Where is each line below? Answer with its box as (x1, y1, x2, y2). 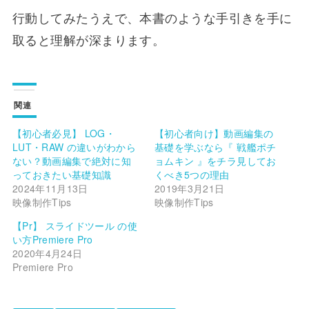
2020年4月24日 (12, 246, 83, 260)
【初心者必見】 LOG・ (12, 126, 116, 140)
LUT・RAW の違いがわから (12, 139, 137, 154)
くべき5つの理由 (154, 167, 230, 181)
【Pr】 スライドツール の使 (12, 218, 138, 232)
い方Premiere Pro (12, 232, 93, 246)
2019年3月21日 (154, 181, 225, 195)
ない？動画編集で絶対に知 (12, 153, 132, 168)
